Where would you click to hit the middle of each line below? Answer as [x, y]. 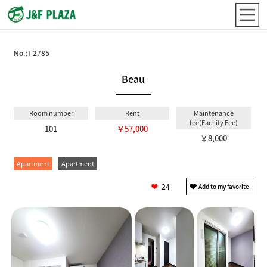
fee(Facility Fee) [213, 122]
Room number [51, 113]
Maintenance [213, 113]
